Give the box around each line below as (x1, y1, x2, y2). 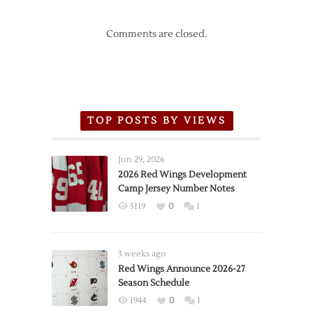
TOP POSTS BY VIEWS (87, 115, 226, 127)
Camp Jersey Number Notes (118, 183, 235, 194)
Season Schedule (118, 277, 189, 289)
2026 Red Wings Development (118, 169, 247, 180)
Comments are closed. (106, 28, 207, 41)
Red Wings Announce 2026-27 (118, 263, 245, 275)
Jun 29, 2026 (118, 154, 165, 165)
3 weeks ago (118, 249, 166, 259)
